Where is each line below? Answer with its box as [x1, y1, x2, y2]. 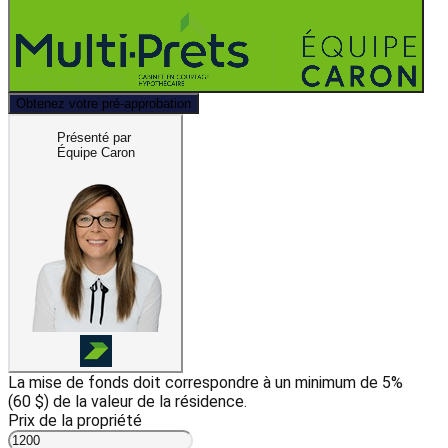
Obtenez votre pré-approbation [16, 95, 191, 111]
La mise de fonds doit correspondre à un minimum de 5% [8, 373, 403, 393]
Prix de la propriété [8, 411, 142, 431]
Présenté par [56, 129, 131, 145]
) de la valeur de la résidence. [44, 392, 247, 412]
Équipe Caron [56, 144, 135, 160]
